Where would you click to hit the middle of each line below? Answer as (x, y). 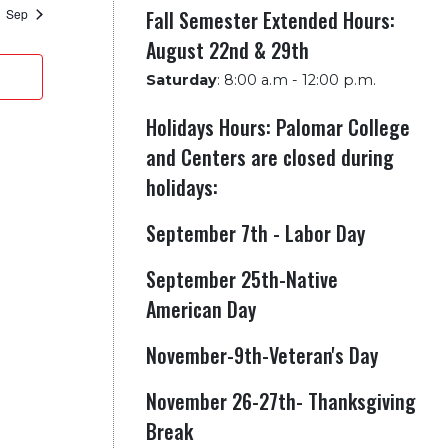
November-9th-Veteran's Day (261, 355)
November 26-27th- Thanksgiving (280, 401)
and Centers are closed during (269, 157)
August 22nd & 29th (227, 50)
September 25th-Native (241, 279)
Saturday (181, 80)
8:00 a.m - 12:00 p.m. (299, 80)
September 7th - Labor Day (255, 233)
